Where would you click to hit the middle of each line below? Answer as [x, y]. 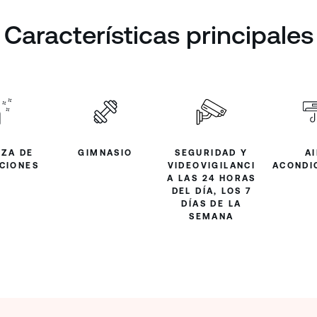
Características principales [158, 35]
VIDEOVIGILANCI [212, 165]
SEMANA [212, 216]
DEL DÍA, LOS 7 [212, 191]
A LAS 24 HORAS [212, 178]
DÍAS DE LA [212, 203]
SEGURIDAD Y [212, 152]
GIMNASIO [105, 152]
